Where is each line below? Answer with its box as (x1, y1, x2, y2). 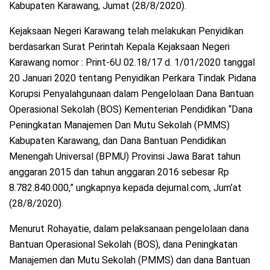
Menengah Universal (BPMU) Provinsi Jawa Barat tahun (9, 151, 240, 163)
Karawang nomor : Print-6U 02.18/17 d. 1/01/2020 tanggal (9, 57, 255, 69)
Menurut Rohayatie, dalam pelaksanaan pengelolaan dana (9, 223, 249, 235)
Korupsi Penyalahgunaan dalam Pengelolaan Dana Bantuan (9, 88, 254, 100)
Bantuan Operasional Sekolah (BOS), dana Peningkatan (9, 239, 237, 251)
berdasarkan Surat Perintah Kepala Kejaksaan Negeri (9, 41, 230, 53)
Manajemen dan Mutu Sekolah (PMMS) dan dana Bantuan (9, 254, 250, 266)
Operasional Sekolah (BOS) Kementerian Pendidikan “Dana (9, 104, 253, 116)
